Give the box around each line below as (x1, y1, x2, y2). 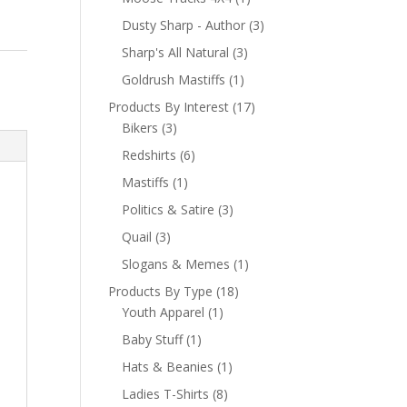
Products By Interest (108, 98, 230, 115)
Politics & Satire (122, 201, 215, 218)
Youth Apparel (122, 303, 205, 321)
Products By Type (108, 283, 213, 300)
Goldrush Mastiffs (122, 71, 226, 88)
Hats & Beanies (122, 358, 214, 375)
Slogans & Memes (122, 255, 231, 273)
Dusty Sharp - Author (122, 16, 246, 34)
